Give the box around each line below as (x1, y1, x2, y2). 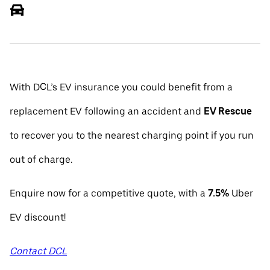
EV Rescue (204, 105, 252, 117)
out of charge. (10, 154, 72, 165)
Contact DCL (10, 245, 67, 257)
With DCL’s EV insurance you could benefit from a (10, 81, 233, 93)
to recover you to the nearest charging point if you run (10, 130, 254, 141)
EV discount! (10, 212, 66, 223)
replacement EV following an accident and (10, 105, 204, 117)
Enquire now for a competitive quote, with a (10, 187, 208, 199)
